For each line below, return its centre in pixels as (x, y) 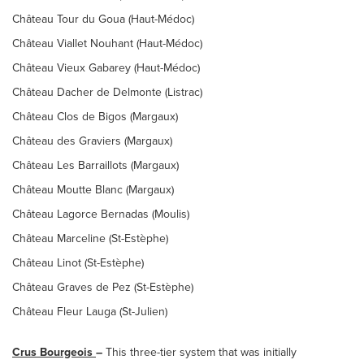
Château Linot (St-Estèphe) (78, 263)
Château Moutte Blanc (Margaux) (93, 190)
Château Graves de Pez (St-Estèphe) (103, 287)
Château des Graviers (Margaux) (92, 141)
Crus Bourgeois (54, 352)
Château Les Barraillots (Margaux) (95, 165)
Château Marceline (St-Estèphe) (90, 238)
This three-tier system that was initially (201, 352)
